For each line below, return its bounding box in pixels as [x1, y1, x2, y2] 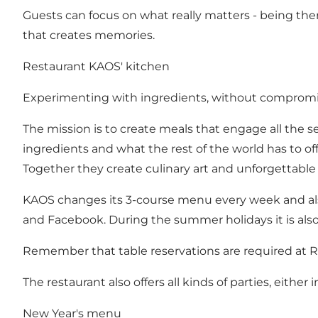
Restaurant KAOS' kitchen [23, 59, 170, 73]
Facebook [48, 212, 104, 226]
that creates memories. [23, 28, 155, 42]
